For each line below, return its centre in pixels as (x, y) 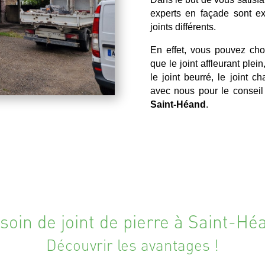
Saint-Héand (178, 105)
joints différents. (183, 27)
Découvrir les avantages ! (132, 244)
